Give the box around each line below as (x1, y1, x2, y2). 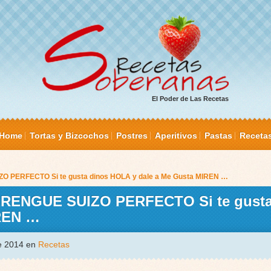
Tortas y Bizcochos (29, 131, 109, 141)
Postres (116, 131, 148, 141)
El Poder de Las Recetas (151, 95, 229, 103)
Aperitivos (154, 131, 197, 141)
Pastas (204, 131, 232, 141)
